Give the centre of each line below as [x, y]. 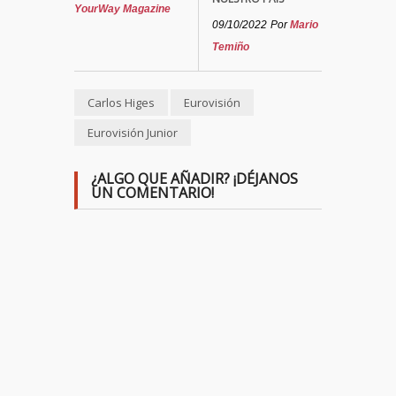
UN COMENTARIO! [152, 193]
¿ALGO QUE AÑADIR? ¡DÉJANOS [194, 179]
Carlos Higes [121, 103]
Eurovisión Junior [133, 133]
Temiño [231, 47]
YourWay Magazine [122, 9]
